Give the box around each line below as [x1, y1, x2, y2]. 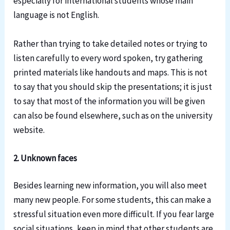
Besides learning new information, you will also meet [13, 180, 207, 191]
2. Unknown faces [13, 152, 78, 164]
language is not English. [13, 9, 100, 21]
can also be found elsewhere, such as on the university [13, 109, 213, 121]
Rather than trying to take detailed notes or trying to [13, 37, 208, 49]
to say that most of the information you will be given [13, 95, 205, 107]
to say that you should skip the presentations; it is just [13, 81, 213, 92]
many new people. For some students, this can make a [13, 194, 212, 206]
